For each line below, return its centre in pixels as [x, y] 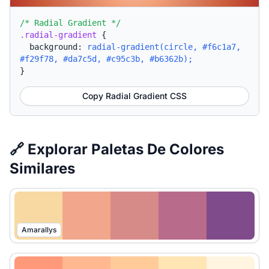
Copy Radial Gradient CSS [134, 96]
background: [58, 47]
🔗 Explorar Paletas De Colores [117, 149]
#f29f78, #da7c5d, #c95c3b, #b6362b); [106, 59]
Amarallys [39, 230]
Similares [42, 168]
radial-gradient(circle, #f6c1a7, [164, 47]
